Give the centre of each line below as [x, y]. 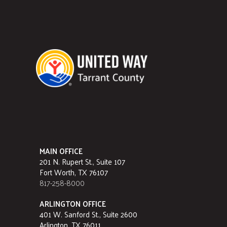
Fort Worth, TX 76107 [81, 172]
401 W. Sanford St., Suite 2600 [96, 214]
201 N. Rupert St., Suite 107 [89, 162]
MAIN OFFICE [61, 151]
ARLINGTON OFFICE [73, 204]
